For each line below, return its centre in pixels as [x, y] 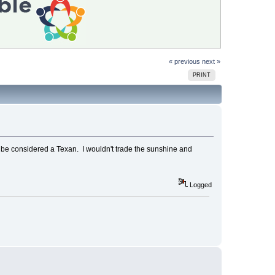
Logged [199, 185]
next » [211, 61]
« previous [184, 61]
